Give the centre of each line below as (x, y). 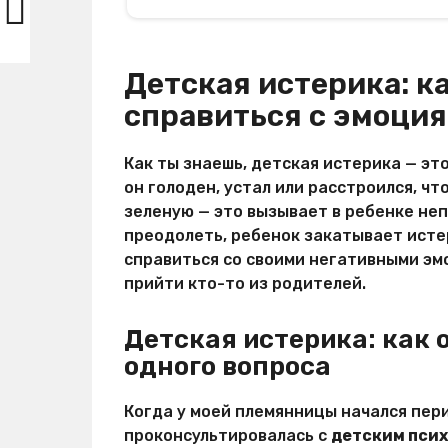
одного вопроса (227, 366)
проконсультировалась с (227, 435)
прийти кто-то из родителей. (245, 283)
